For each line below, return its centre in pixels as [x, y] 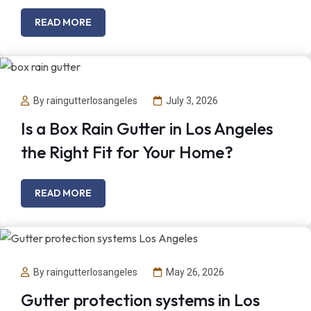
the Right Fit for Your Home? [127, 152]
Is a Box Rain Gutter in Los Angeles [147, 129]
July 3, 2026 [192, 101]
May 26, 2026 [195, 272]
